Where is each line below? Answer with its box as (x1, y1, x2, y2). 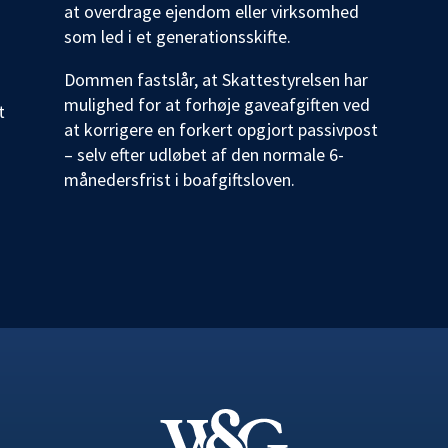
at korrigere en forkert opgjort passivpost (63, 117, 378, 141)
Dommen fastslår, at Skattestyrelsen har (63, 67, 368, 91)
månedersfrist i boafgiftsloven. (63, 167, 295, 191)
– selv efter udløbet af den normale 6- (63, 142, 344, 166)
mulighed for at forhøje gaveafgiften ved (63, 92, 370, 116)
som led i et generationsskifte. (63, 24, 291, 48)
